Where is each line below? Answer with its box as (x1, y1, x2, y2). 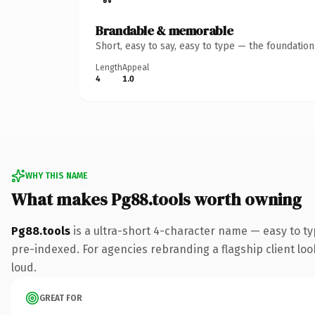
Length (96, 62, 122, 72)
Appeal (122, 62, 149, 72)
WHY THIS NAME (25, 170, 87, 181)
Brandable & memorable (96, 21, 233, 39)
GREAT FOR (39, 292, 82, 303)
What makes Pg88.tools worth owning (11, 187, 302, 211)
